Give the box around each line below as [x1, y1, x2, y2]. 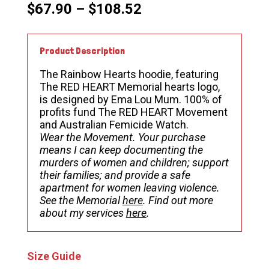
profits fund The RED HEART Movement [39, 105, 228, 118]
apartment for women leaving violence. [39, 181, 220, 194]
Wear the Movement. [39, 130, 136, 144]
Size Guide [26, 249, 81, 262]
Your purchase [135, 130, 205, 144]
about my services [39, 206, 126, 219]
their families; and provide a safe [39, 168, 190, 181]
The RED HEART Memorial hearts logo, [39, 80, 220, 93]
